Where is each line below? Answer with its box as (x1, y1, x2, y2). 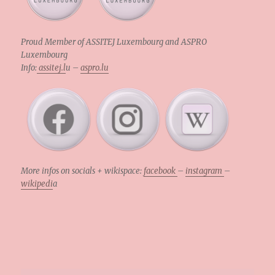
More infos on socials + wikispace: (21, 165, 144, 176)
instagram (185, 165, 225, 176)
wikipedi (21, 178, 53, 189)
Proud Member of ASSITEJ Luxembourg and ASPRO (21, 36, 207, 47)
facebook (144, 165, 178, 176)
